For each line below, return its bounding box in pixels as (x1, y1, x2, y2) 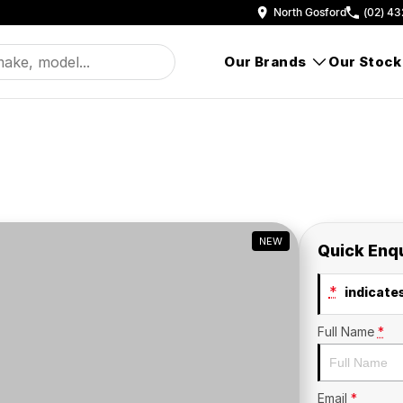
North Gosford (273, 5, 346, 19)
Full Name (317, 324, 374, 339)
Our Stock (328, 53, 401, 70)
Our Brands (224, 53, 307, 70)
